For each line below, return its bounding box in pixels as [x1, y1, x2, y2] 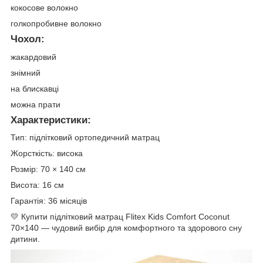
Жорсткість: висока [11, 149, 83, 159]
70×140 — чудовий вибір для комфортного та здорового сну [11, 223, 242, 233]
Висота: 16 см [11, 180, 64, 190]
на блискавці [11, 83, 59, 93]
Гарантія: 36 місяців [11, 196, 87, 206]
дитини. [11, 234, 40, 244]
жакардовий [11, 52, 56, 62]
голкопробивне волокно [11, 18, 102, 28]
